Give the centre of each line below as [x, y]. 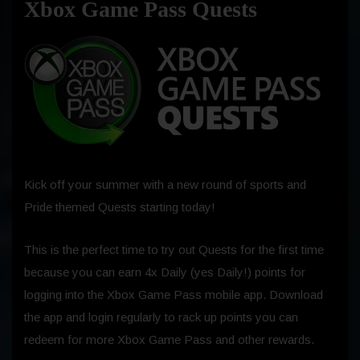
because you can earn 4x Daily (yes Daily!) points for [165, 272]
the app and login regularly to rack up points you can [161, 317]
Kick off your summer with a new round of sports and [165, 184]
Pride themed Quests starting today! [120, 207]
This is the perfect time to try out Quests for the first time [174, 249]
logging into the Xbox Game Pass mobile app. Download [174, 294]
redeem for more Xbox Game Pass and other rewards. [169, 339]
